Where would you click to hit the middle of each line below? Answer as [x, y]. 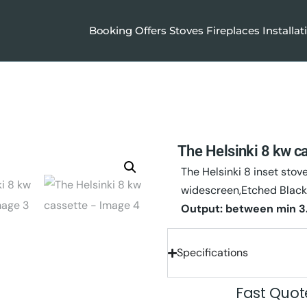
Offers [151, 30]
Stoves [187, 30]
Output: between [229, 209]
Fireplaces [233, 30]
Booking [111, 30]
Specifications [212, 253]
